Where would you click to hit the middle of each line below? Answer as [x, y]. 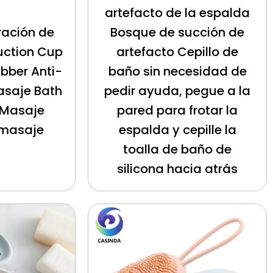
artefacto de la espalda [178, 13]
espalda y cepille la [177, 130]
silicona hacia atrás [178, 169]
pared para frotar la [178, 111]
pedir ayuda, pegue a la [178, 91]
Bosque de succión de [178, 33]
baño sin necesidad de [177, 72]
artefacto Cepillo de [178, 52]
